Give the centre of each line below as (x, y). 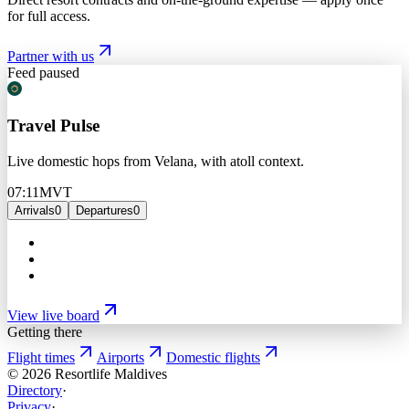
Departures (105, 211)
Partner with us (51, 56)
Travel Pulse (53, 126)
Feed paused (43, 72)
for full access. (49, 16)
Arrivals (35, 211)
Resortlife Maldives (111, 374)
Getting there (45, 332)
